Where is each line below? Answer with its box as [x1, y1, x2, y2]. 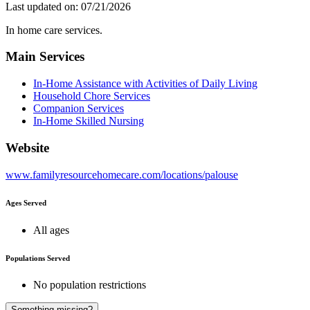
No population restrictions [33, 279, 146, 291]
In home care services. [6, 24, 102, 36]
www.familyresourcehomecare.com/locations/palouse [6, 168, 238, 181]
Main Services [6, 49, 84, 64]
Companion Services [33, 102, 124, 115]
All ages [33, 224, 69, 236]
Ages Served [6, 198, 46, 207]
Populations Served [6, 253, 70, 262]
